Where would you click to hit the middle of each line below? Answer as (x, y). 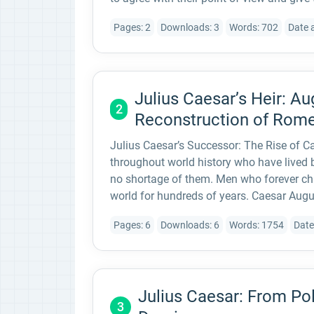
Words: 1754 (257, 225)
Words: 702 (254, 27)
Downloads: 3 (190, 27)
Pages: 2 (132, 27)
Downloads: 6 (190, 225)
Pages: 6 (132, 225)
